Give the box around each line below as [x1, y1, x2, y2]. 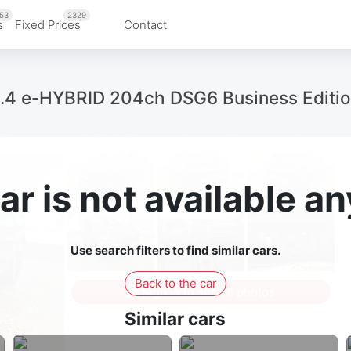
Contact [124, 16, 167, 32]
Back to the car [134, 275, 217, 291]
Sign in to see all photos [138, 284, 275, 299]
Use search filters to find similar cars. [71, 243, 280, 259]
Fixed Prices [15, 16, 81, 32]
